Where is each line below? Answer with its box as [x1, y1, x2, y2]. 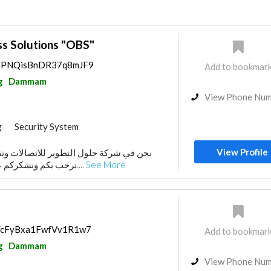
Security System [14, 121, 79, 132]
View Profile [217, 146, 269, 157]
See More [85, 159, 126, 170]
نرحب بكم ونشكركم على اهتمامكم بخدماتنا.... [76, 159, 86, 170]
